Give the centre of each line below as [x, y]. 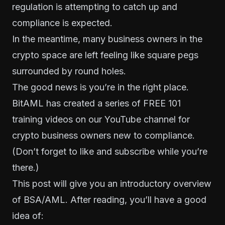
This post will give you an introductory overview [112, 183]
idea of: [28, 215]
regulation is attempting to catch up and [95, 7]
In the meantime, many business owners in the [107, 39]
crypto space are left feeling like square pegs [105, 55]
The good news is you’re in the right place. [100, 87]
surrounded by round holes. [69, 71]
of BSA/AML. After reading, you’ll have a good [109, 199]
